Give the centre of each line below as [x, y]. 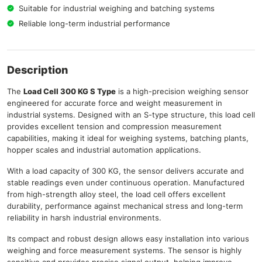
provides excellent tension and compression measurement [114, 126]
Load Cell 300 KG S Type [70, 91]
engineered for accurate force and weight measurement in [115, 103]
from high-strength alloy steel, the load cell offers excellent [116, 194]
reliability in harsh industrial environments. [84, 218]
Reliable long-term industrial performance [94, 23]
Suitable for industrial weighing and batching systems [117, 8]
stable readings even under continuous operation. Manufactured [126, 182]
